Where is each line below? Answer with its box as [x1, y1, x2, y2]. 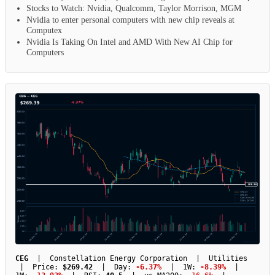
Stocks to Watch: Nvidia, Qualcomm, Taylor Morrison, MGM [26, 3, 241, 14]
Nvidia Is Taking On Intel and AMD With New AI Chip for [26, 37, 233, 47]
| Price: [15, 263, 63, 272]
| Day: [93, 263, 136, 272]
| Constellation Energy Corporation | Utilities [28, 254, 247, 263]
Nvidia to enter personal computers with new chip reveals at [26, 15, 234, 25]
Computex [26, 25, 62, 36]
